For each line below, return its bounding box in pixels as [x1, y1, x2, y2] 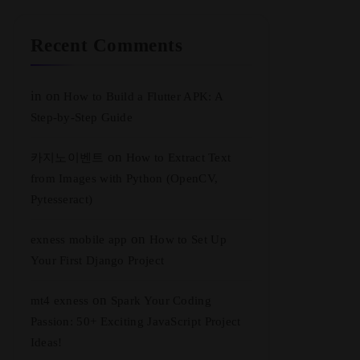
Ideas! [30, 336, 63, 349]
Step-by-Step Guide [30, 111, 133, 124]
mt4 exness [30, 294, 89, 307]
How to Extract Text [125, 151, 231, 164]
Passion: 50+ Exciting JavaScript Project [30, 315, 241, 328]
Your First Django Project [30, 254, 165, 267]
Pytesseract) [30, 193, 93, 206]
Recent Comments [30, 35, 183, 55]
